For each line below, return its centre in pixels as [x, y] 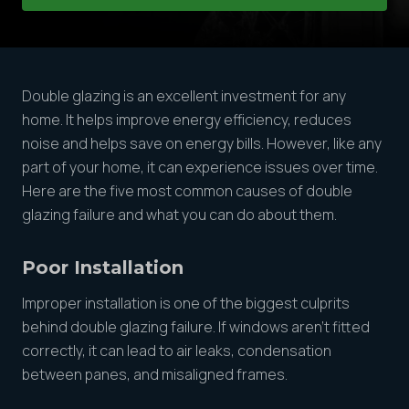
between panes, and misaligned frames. [155, 374]
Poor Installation [103, 267]
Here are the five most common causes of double [187, 191]
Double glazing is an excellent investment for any [184, 96]
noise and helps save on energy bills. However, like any [202, 143]
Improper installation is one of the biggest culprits [186, 303]
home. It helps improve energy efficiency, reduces [187, 120]
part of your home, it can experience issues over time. [200, 167]
